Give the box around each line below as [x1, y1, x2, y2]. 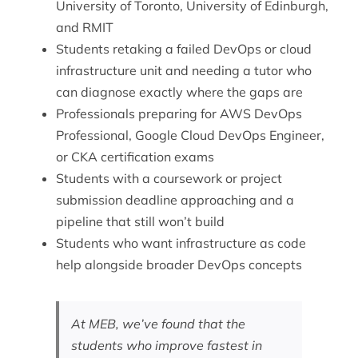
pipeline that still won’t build [55, 213, 225, 230]
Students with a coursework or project [55, 170, 282, 187]
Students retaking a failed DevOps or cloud [55, 41, 312, 58]
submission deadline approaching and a [55, 192, 294, 209]
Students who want [55, 235, 176, 252]
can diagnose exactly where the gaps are [55, 84, 303, 101]
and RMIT [55, 19, 113, 36]
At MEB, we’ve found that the [70, 316, 245, 332]
